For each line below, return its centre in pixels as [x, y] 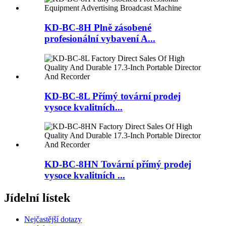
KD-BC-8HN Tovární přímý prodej [118, 164]
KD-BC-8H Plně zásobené [98, 28]
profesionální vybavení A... [100, 39]
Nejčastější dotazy [53, 219]
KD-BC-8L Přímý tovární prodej [112, 96]
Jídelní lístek [37, 197]
